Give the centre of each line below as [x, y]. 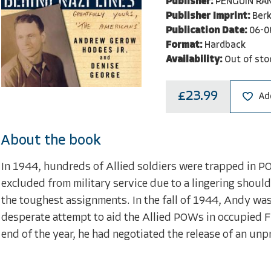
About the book [51, 141]
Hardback [225, 45]
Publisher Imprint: [207, 16]
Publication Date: [206, 31]
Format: [184, 45]
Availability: [194, 60]
